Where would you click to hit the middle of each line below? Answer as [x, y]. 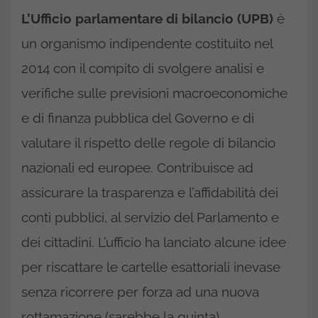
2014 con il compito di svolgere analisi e [143, 68]
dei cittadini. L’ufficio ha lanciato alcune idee [154, 242]
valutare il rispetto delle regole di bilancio [148, 143]
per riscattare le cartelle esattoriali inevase [151, 267]
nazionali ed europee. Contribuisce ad [137, 168]
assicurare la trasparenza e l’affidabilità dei [150, 192]
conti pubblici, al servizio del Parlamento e [150, 217]
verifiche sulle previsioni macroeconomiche [154, 93]
